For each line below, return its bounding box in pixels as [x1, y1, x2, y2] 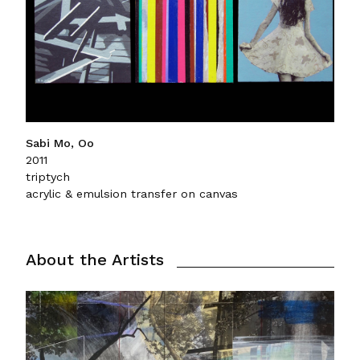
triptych [26, 170, 70, 184]
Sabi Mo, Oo [26, 137, 94, 150]
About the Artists [26, 250, 164, 270]
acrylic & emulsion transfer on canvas [26, 187, 238, 201]
